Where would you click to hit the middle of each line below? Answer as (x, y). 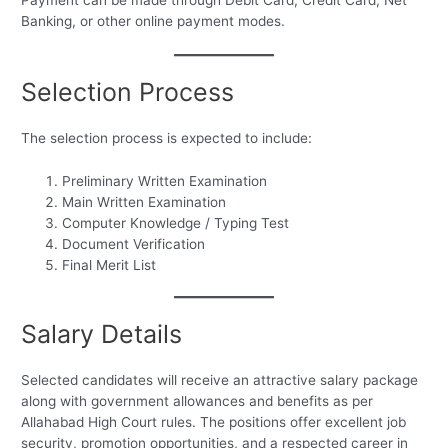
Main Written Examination (144, 201)
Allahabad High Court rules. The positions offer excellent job (214, 422)
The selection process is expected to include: (167, 137)
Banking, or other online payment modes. (153, 20)
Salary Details (102, 334)
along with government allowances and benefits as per (197, 401)
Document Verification (134, 243)
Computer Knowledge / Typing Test (176, 222)
